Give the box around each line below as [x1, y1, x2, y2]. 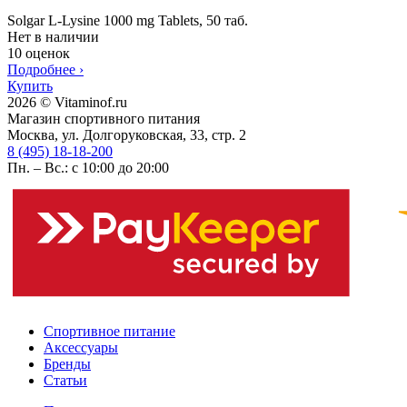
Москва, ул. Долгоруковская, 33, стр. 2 [7, 126, 246, 143]
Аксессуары [44, 339, 118, 355]
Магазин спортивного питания [7, 110, 200, 126]
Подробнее [7, 61, 79, 77]
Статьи [44, 372, 87, 388]
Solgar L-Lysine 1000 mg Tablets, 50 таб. [7, 12, 248, 28]
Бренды [44, 355, 91, 372]
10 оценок [7, 45, 70, 61]
